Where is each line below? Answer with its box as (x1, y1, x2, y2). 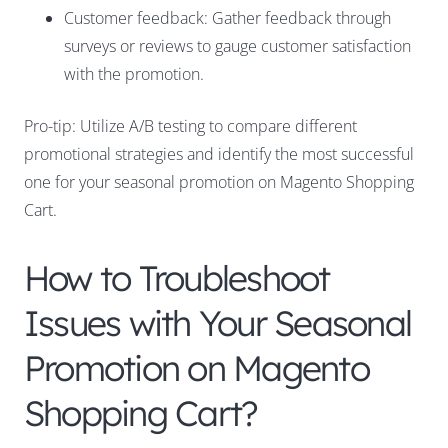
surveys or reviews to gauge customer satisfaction (64, 35, 411, 58)
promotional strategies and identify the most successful (24, 143, 414, 166)
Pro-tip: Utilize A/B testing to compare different (24, 115, 357, 138)
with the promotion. (64, 63, 204, 86)
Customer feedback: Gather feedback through (64, 7, 391, 30)
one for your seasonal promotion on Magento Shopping (24, 171, 414, 194)
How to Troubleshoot (24, 256, 330, 301)
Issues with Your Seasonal (24, 301, 411, 346)
